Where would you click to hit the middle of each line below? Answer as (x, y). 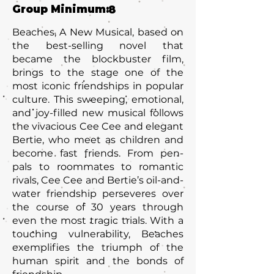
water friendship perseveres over (98, 194)
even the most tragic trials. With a (98, 220)
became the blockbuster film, (98, 59)
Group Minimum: (62, 9)
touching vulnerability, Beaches (98, 234)
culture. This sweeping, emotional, (98, 99)
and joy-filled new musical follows (98, 113)
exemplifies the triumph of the (98, 247)
